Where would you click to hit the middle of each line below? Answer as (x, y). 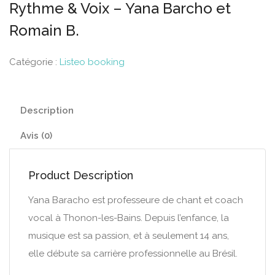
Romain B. (44, 30)
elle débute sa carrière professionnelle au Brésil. (133, 254)
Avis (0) (36, 136)
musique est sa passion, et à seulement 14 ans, (129, 236)
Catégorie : (34, 62)
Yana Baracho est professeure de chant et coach (136, 200)
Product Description (81, 175)
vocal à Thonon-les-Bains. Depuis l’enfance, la (129, 218)
